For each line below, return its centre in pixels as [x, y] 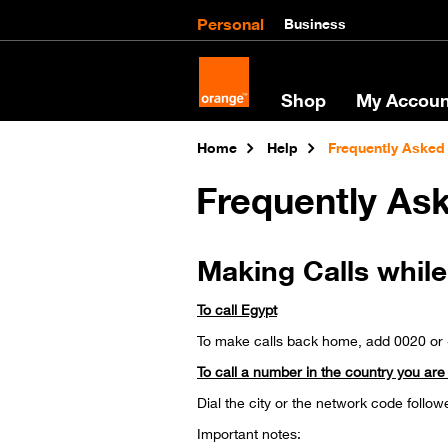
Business [315, 22]
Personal [230, 22]
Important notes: [249, 432]
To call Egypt [237, 308]
